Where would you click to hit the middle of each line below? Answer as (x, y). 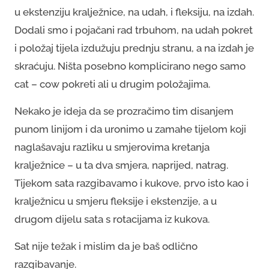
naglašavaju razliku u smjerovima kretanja (112, 147)
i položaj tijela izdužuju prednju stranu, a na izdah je (134, 48)
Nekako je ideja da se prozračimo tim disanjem (124, 111)
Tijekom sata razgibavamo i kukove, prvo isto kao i (131, 183)
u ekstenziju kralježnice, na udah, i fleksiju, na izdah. (134, 12)
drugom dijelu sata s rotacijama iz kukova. (112, 219)
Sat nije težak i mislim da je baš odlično (106, 246)
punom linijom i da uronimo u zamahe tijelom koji (130, 129)
